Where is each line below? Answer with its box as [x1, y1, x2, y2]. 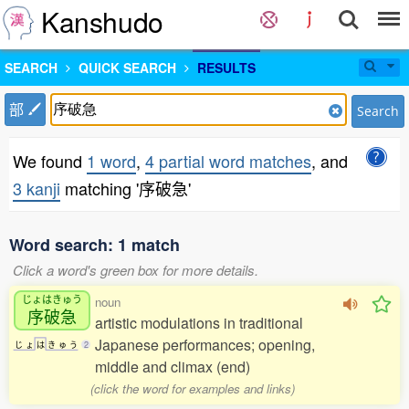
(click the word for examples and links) [90, 380, 296, 397]
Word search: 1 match [9, 233, 180, 257]
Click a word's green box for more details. [13, 260, 258, 279]
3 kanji [13, 176, 60, 200]
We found [13, 149, 87, 173]
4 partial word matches [145, 149, 311, 173]
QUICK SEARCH [79, 58, 176, 77]
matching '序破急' [60, 176, 191, 200]
